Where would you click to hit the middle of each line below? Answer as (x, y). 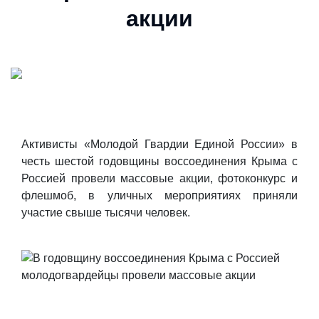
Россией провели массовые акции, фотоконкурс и (159, 178)
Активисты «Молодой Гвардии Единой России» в (159, 144)
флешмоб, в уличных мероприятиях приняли (159, 195)
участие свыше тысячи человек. (106, 213)
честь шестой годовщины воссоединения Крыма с (159, 161)
